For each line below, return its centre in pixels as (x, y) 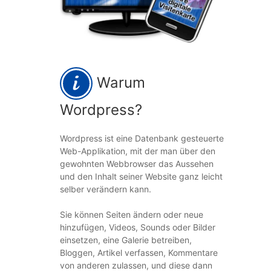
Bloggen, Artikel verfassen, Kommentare (139, 253)
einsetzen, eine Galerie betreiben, (126, 240)
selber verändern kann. (105, 189)
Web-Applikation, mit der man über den (137, 151)
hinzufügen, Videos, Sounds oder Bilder (137, 227)
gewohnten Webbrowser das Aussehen (136, 164)
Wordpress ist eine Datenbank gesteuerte (142, 138)
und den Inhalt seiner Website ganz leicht (141, 176)
